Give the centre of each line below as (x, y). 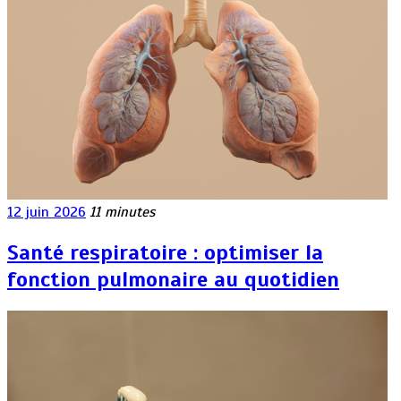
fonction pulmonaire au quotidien (173, 279)
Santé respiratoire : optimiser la (165, 252)
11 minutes (122, 213)
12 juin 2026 (47, 213)
